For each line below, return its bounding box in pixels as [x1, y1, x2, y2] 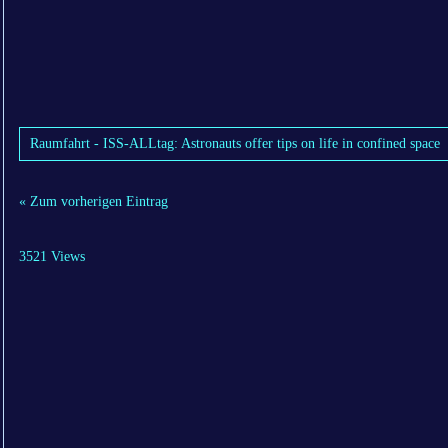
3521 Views [19, 249, 85, 265]
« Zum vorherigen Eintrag [19, 194, 168, 210]
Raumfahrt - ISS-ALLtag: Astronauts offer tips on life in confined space [30, 136, 440, 152]
